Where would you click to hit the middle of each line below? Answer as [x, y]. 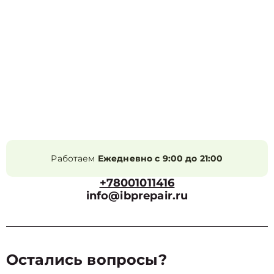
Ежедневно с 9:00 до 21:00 [160, 158]
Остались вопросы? [87, 260]
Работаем [74, 158]
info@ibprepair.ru [137, 196]
